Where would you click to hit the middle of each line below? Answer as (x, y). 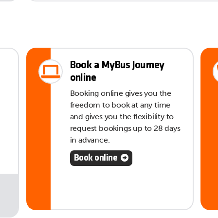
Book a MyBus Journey (117, 66)
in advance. (90, 140)
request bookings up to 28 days (125, 128)
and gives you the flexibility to (122, 117)
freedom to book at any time (120, 105)
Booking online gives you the (120, 93)
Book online (96, 159)
